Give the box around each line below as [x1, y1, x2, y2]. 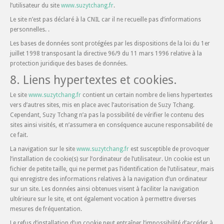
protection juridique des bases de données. [10, 60, 127, 67]
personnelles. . [10, 26, 49, 33]
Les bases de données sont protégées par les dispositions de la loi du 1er [10, 40, 210, 47]
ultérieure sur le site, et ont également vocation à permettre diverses [10, 195, 196, 202]
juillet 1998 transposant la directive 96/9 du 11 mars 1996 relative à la [10, 50, 202, 57]
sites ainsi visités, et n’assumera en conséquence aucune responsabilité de [10, 121, 212, 128]
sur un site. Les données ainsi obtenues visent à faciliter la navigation [10, 185, 199, 192]
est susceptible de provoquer [129, 145, 209, 152]
